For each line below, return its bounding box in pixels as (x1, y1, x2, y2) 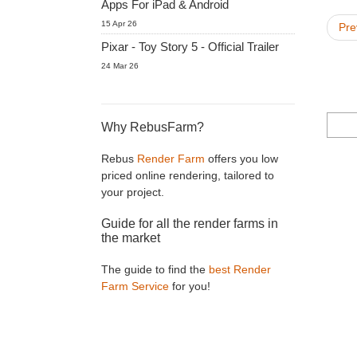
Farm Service (101, 280, 169, 292)
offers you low (205, 152, 278, 165)
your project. (101, 186, 164, 198)
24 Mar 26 (101, 61, 139, 70)
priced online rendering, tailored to (101, 169, 274, 182)
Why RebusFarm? (101, 120, 204, 134)
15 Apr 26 (101, 19, 137, 28)
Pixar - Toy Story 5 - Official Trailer (101, 40, 279, 53)
